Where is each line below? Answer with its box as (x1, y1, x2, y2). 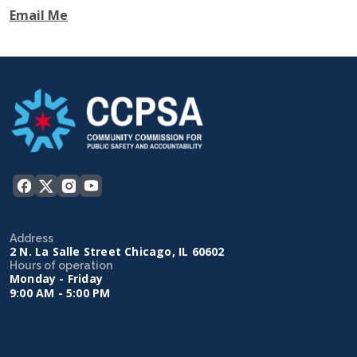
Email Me (10, 6, 68, 24)
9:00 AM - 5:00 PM (10, 285, 111, 300)
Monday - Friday (10, 271, 103, 286)
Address (10, 232, 53, 245)
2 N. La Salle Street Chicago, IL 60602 (10, 244, 225, 259)
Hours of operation (10, 259, 112, 272)
